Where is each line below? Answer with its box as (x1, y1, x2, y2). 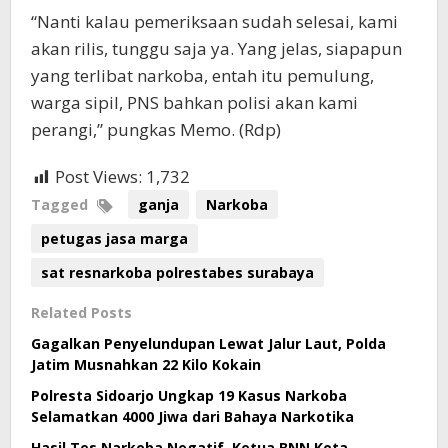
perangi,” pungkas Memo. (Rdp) (31, 118, 281, 142)
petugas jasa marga (41, 229, 188, 249)
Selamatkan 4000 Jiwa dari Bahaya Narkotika (31, 407, 354, 427)
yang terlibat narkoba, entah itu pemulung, (31, 64, 374, 88)
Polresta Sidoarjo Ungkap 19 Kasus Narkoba (31, 386, 347, 406)
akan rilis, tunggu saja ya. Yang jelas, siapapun (31, 37, 402, 61)
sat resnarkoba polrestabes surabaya (41, 263, 314, 283)
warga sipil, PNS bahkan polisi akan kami (31, 91, 358, 115)
